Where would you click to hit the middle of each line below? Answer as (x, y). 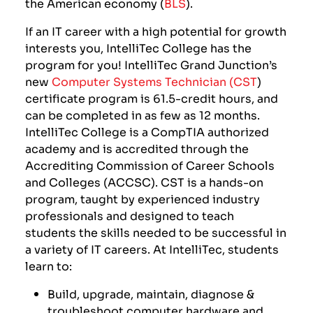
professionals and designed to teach (130, 216)
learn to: (49, 266)
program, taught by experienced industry (143, 199)
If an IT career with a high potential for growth (156, 31)
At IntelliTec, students (216, 249)
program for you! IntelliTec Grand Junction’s (152, 65)
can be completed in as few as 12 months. (143, 115)
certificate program (83, 98)
